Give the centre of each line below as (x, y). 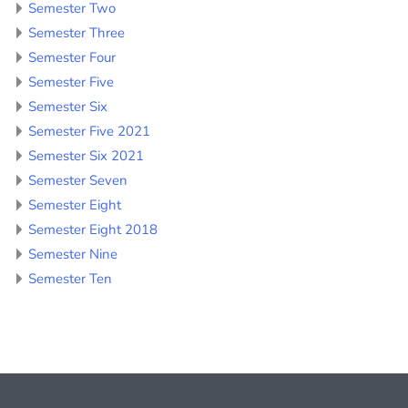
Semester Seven (78, 180)
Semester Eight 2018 (93, 229)
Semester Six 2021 (86, 155)
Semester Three (76, 32)
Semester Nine (73, 254)
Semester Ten (70, 278)
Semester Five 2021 (89, 131)
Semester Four (72, 57)
